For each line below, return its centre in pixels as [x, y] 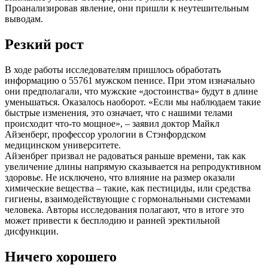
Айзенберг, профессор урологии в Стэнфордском [105, 134]
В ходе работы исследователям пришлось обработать [113, 69]
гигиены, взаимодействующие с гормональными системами [128, 199]
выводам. [24, 19]
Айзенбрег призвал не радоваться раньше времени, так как [125, 156]
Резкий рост [44, 44]
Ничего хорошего [61, 256]
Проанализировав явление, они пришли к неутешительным [127, 8]
